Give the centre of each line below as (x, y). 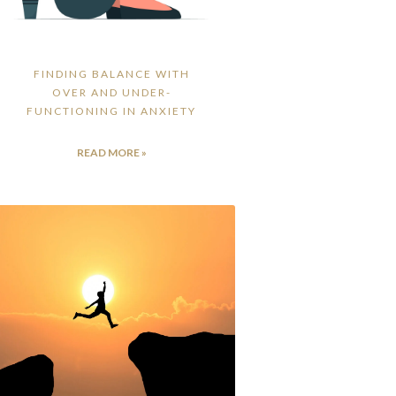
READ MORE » (111, 153)
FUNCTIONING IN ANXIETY (112, 111)
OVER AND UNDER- (111, 93)
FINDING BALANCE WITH (111, 74)
